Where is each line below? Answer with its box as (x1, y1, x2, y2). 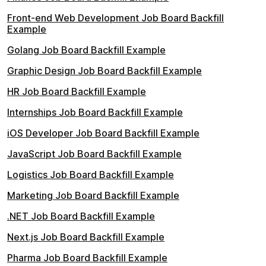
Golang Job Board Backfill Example (7, 44, 166, 56)
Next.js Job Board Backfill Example (7, 231, 164, 243)
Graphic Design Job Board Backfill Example (7, 65, 202, 77)
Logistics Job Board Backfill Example (7, 169, 174, 181)
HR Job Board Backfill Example (7, 85, 146, 98)
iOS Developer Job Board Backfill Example (7, 127, 199, 140)
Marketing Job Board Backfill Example (7, 189, 179, 202)
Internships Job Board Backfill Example (7, 106, 183, 119)
